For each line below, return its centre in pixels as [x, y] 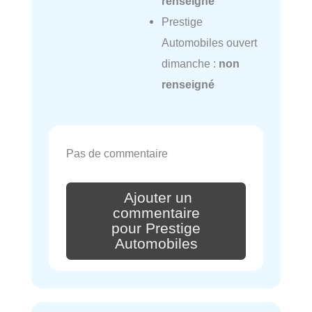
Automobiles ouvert [209, 42]
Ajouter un [158, 198]
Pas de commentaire [117, 154]
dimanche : [190, 63]
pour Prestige [156, 228]
